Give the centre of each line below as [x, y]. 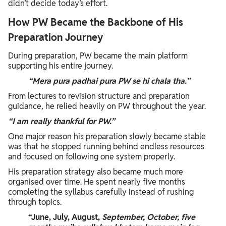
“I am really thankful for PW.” [62, 121]
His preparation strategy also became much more [96, 172]
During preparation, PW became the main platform [98, 55]
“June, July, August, [65, 217]
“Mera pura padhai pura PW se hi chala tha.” [109, 81]
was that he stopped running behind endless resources [106, 146]
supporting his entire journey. [61, 66]
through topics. [35, 202]
